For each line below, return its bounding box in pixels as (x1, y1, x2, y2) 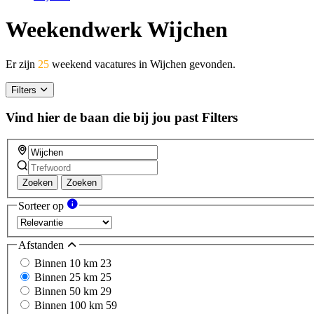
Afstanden (18, 239, 67, 252)
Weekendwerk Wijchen (6, 17, 228, 43)
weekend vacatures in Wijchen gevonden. (49, 57, 235, 70)
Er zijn (6, 57, 38, 70)
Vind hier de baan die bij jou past (6, 110, 198, 125)
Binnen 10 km (34, 257, 100, 269)
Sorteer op (18, 199, 67, 212)
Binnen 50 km (34, 285, 100, 297)
